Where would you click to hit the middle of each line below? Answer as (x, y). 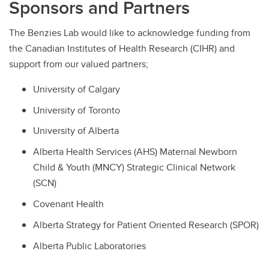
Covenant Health (68, 204)
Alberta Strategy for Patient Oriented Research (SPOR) (146, 225)
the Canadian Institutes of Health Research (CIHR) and (122, 48)
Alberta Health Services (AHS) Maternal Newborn (135, 152)
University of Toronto (77, 110)
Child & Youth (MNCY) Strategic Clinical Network (134, 168)
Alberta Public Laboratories (89, 246)
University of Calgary (77, 89)
